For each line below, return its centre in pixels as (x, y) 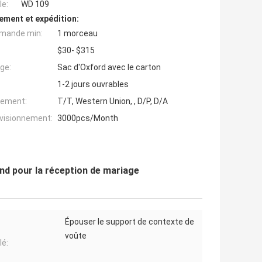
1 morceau (77, 34)
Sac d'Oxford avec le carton (109, 68)
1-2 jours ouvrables (93, 85)
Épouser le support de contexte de (130, 222)
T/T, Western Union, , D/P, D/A (113, 101)
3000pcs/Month (88, 118)
